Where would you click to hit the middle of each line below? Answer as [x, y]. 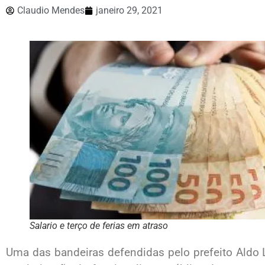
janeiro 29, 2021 [129, 10]
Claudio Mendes [51, 10]
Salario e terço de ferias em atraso [99, 226]
